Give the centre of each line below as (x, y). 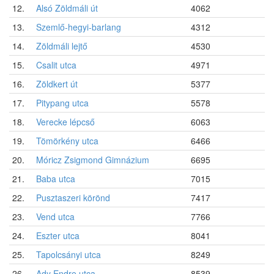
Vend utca (55, 216)
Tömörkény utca (67, 140)
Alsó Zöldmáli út (67, 8)
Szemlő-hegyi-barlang (79, 27)
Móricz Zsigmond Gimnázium (93, 159)
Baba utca (56, 178)
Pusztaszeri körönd (73, 197)
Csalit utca (56, 65)
